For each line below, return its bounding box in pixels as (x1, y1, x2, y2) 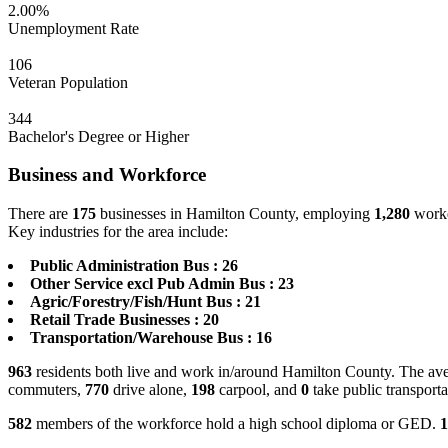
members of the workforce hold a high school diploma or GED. (32, 415, 440, 433)
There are (8, 205, 72, 223)
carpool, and (215, 381, 301, 399)
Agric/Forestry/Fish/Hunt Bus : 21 (30, 293, 261, 311)
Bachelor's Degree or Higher (8, 127, 189, 145)
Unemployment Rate (8, 19, 139, 37)
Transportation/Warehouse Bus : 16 (30, 329, 272, 347)
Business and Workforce (8, 164, 206, 186)
